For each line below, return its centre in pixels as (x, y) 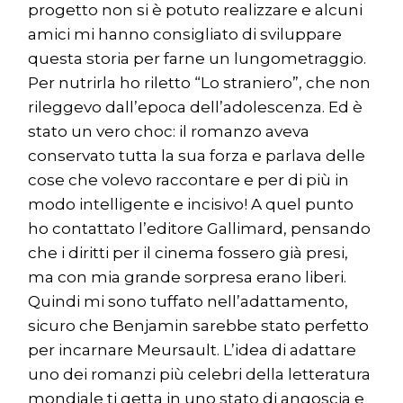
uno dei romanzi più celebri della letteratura (200, 375)
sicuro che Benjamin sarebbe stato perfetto (199, 326)
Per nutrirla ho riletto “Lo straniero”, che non (200, 83)
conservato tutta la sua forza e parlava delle (197, 156)
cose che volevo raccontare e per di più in (189, 180)
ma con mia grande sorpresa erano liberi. (188, 278)
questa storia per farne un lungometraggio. (197, 59)
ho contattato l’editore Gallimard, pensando (200, 229)
